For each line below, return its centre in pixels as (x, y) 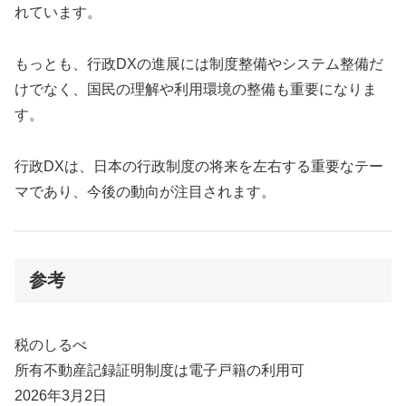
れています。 (58, 12)
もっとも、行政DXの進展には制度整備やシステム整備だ (199, 63)
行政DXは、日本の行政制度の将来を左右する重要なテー (199, 166)
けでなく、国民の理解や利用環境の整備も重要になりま (196, 89)
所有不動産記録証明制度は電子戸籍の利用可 (159, 370)
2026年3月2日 (61, 395)
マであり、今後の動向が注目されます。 (145, 191)
